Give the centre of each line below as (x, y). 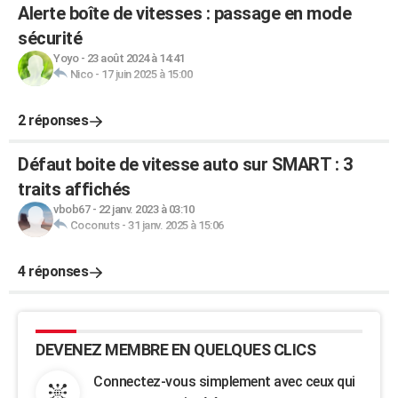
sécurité (50, 38)
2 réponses (53, 120)
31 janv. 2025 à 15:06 (176, 225)
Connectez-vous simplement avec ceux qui (224, 382)
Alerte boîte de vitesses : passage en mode (184, 13)
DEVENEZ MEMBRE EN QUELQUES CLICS (175, 350)
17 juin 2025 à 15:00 (147, 74)
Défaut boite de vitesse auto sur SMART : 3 (185, 164)
